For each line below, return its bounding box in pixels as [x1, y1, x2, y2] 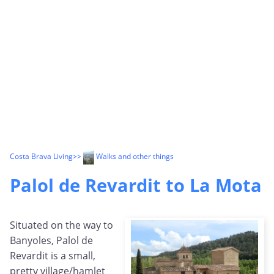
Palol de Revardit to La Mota [10, 173, 262, 198]
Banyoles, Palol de [10, 234, 93, 248]
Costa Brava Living [10, 151, 73, 162]
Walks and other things [94, 151, 174, 162]
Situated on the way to [10, 218, 113, 232]
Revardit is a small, [10, 249, 95, 263]
